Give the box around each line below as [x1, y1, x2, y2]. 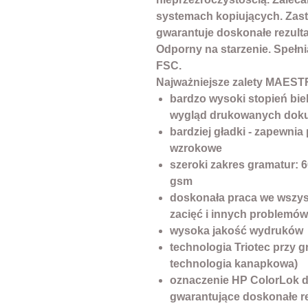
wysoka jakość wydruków [170, 225, 303, 237]
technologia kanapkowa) [170, 258, 298, 270]
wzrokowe [170, 142, 222, 155]
